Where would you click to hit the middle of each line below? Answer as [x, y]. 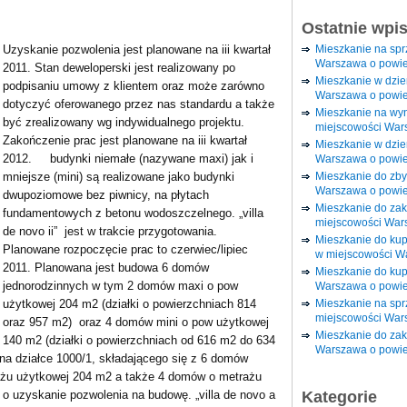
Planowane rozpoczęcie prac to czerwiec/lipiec [125, 249]
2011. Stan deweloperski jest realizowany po [119, 68]
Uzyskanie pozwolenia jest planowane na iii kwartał [137, 50]
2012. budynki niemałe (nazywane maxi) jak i [128, 159]
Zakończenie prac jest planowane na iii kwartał [125, 140]
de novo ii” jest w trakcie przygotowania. [110, 231]
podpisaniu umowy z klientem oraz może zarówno [134, 86]
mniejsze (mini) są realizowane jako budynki [119, 177]
